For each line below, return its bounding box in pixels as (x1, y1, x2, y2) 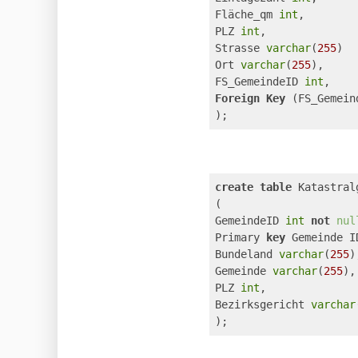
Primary (215, 231, 266, 244)
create (215, 181, 253, 193)
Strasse (215, 42, 266, 54)
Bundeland (215, 248, 279, 261)
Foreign (215, 92, 260, 105)
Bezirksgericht (215, 298, 311, 311)
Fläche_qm (215, 8, 279, 21)
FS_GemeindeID (215, 75, 304, 88)
